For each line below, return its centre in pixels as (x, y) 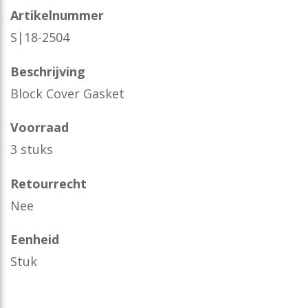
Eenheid (35, 239)
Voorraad (40, 127)
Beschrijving (48, 71)
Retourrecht (48, 183)
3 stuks (32, 149)
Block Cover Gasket (67, 93)
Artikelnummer (57, 15)
